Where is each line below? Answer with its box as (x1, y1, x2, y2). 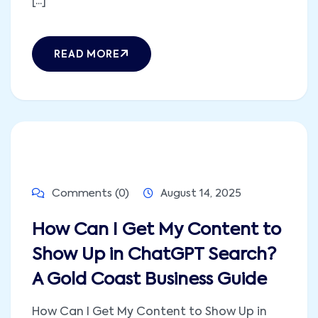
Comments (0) (49, 187, 129, 199)
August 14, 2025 (160, 187, 241, 199)
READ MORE (54, 49, 120, 60)
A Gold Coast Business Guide (32, 270, 267, 288)
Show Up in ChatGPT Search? (32, 246, 276, 263)
